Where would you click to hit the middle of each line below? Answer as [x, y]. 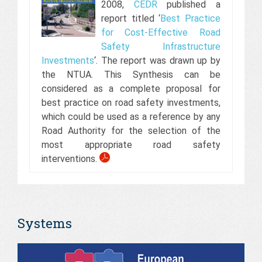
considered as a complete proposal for [131, 88]
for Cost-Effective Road [161, 32]
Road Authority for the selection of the [131, 130]
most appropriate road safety [131, 144]
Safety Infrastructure [161, 46]
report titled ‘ [131, 18]
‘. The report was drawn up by [157, 60]
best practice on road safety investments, [131, 102]
